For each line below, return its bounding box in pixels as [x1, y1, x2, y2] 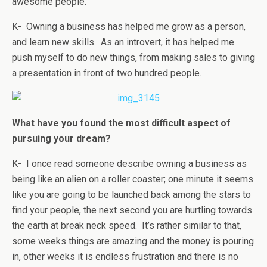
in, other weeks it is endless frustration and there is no [12, 251, 238, 262]
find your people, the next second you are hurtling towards [12, 204, 252, 216]
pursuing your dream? [12, 133, 111, 144]
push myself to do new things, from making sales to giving [12, 52, 255, 63]
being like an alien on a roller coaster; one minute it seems [12, 173, 253, 185]
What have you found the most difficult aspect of [12, 117, 231, 129]
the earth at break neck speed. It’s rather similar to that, [12, 220, 241, 231]
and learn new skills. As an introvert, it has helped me [12, 36, 234, 48]
